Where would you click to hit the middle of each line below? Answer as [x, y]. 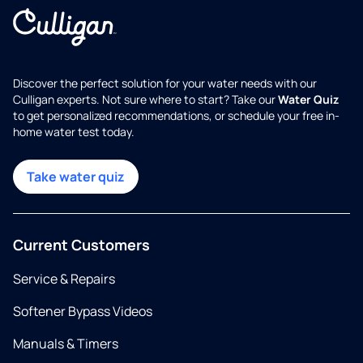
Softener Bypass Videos [83, 312]
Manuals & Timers [66, 344]
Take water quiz [76, 177]
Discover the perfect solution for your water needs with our [165, 83]
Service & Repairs [64, 279]
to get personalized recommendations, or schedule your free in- [176, 116]
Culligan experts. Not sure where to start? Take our [145, 100]
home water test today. [74, 132]
